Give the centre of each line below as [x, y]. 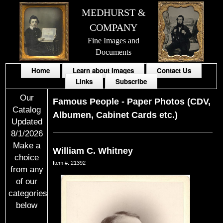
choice [27, 157]
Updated [27, 121]
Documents [114, 52]
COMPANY [114, 27]
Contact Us [174, 70]
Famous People [86, 102]
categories [28, 193]
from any [27, 169]
